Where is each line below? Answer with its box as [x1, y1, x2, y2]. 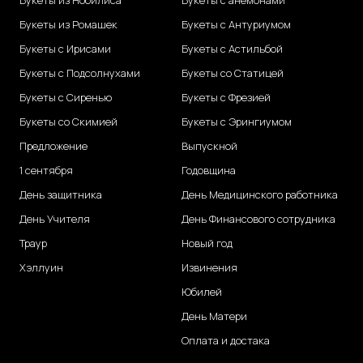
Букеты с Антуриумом [181, 17, 291, 32]
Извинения [181, 260, 237, 275]
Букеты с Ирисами [19, 41, 111, 57]
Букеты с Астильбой [181, 41, 283, 57]
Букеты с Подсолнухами [19, 66, 140, 81]
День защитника [19, 187, 102, 203]
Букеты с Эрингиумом [181, 114, 292, 130]
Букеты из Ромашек [19, 17, 117, 32]
